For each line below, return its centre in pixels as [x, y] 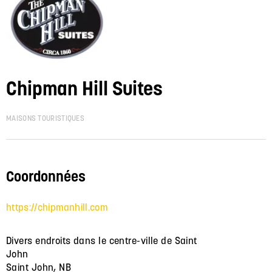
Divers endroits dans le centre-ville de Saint [102, 240]
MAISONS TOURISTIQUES [45, 118]
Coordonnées [46, 176]
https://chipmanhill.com [57, 207]
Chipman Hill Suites [84, 88]
